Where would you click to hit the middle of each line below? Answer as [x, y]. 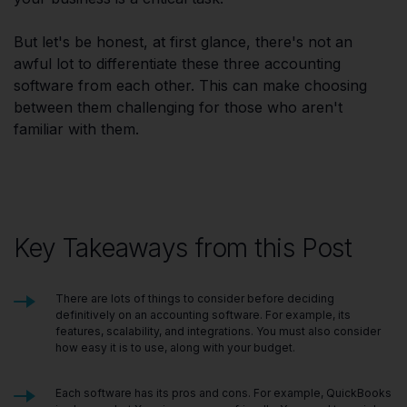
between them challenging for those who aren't [178, 107]
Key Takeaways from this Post [183, 248]
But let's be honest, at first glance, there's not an [183, 42]
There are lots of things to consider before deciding [195, 298]
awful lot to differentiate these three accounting [177, 64]
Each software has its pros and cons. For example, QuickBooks [223, 393]
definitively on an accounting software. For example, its [203, 315]
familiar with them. [76, 129]
